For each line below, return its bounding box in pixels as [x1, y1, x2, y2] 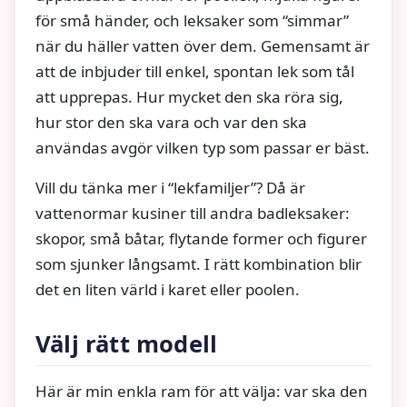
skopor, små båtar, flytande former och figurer [35, 227, 367, 249]
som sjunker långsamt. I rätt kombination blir [35, 253, 362, 274]
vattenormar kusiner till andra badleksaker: [35, 202, 350, 223]
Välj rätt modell [35, 328, 218, 361]
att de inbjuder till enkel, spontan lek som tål [35, 60, 354, 82]
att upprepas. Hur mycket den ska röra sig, [35, 85, 343, 107]
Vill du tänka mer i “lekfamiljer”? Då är [35, 176, 305, 198]
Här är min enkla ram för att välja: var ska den [35, 381, 368, 402]
